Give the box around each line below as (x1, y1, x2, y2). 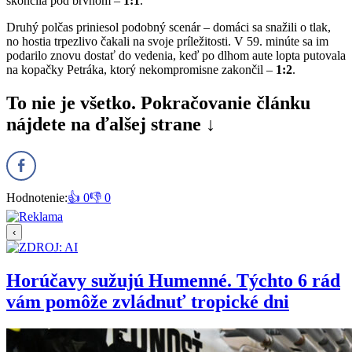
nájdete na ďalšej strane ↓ (6, 113, 215, 134)
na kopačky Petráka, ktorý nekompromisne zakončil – (6, 62, 276, 76)
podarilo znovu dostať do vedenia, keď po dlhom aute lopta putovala (6, 48, 346, 62)
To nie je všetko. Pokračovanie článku (6, 92, 310, 113)
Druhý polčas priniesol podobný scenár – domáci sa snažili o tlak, (6, 20, 331, 34)
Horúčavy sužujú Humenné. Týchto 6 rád (6, 269, 340, 291)
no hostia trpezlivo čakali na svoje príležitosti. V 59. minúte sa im (6, 34, 328, 48)
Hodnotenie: (6, 190, 68, 204)
